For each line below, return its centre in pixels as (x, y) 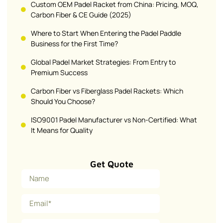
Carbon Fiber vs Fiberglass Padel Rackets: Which (107, 91)
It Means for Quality (62, 130)
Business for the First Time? (74, 43)
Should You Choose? (63, 101)
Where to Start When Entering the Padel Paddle (106, 33)
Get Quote (111, 164)
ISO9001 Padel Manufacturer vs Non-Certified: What (114, 119)
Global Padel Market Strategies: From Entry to (103, 62)
